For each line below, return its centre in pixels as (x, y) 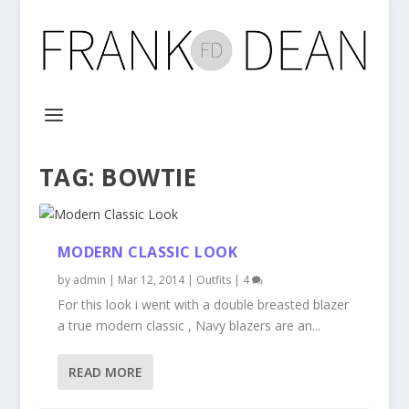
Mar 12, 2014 (151, 280)
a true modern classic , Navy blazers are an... (189, 325)
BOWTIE (149, 177)
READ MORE (105, 372)
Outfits (213, 280)
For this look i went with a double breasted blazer (203, 304)
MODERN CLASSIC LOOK (147, 252)
